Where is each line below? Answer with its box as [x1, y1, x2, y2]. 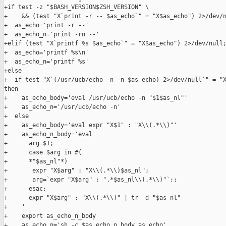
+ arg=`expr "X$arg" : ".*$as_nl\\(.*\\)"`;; [4, 176, 177, 184]
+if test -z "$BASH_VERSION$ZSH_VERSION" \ [4, 4, 149, 11]
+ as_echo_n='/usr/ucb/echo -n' [4, 103, 121, 111]
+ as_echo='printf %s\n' [4, 49, 89, 56]
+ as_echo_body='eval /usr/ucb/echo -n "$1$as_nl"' [4, 94, 188, 102]
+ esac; [4, 185, 46, 193]
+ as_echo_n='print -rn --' [4, 31, 99, 38]
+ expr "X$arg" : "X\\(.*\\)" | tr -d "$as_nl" [4, 194, 181, 202]
